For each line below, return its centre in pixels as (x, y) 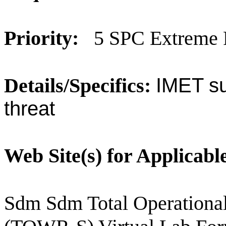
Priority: (44, 38)
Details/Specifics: (77, 86)
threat (30, 108)
